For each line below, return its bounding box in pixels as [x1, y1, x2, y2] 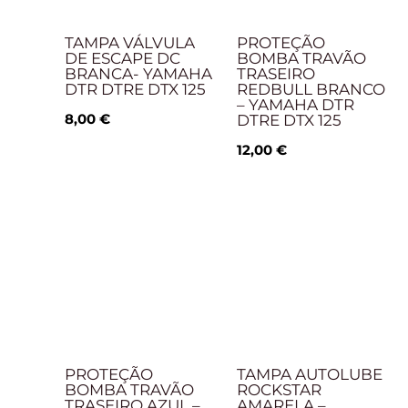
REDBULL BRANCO [236, 80, 385, 99]
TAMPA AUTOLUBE [236, 364, 382, 383]
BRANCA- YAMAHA [65, 65, 212, 84]
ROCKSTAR [236, 380, 321, 399]
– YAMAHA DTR [236, 96, 354, 115]
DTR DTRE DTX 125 [65, 80, 206, 99]
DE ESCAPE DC [65, 49, 180, 68]
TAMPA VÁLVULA [65, 34, 195, 53]
